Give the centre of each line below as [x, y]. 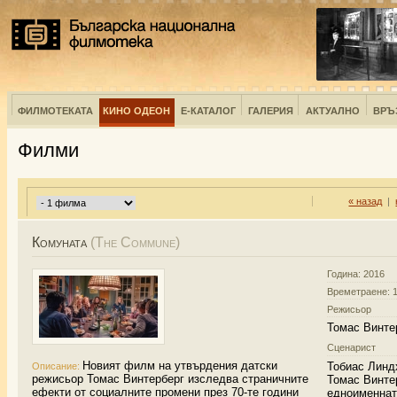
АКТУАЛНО [333, 111]
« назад [366, 201]
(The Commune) [135, 243]
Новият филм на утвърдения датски [180, 366]
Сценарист [352, 348]
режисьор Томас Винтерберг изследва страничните [170, 379]
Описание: [56, 366]
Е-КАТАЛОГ [208, 111]
